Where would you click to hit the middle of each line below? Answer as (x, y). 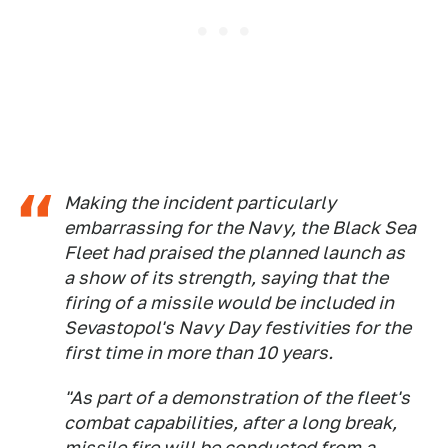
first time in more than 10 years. (198, 352)
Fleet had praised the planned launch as (234, 252)
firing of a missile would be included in (229, 302)
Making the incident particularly (200, 202)
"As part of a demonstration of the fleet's (237, 397)
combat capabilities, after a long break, (230, 422)
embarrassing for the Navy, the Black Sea (240, 227)
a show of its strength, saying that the (226, 277)
